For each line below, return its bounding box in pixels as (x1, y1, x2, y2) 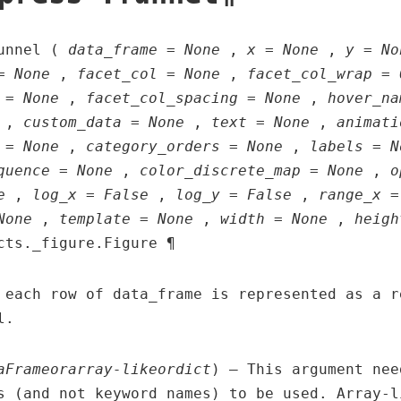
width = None (219, 210, 328, 228)
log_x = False (31, 186, 149, 204)
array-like (67, 361, 158, 379)
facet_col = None (76, 65, 220, 83)
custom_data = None (22, 114, 184, 132)
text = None (210, 114, 310, 132)
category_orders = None (85, 138, 283, 156)
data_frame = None (67, 41, 220, 59)
